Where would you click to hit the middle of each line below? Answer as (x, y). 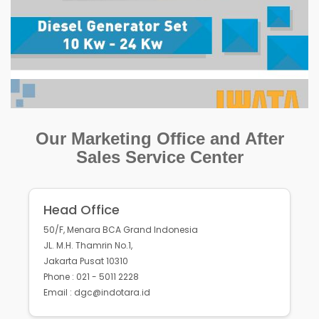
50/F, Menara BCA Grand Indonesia (121, 230)
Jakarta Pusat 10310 (86, 261)
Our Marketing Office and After (159, 139)
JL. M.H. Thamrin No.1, (88, 246)
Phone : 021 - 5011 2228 (91, 277)
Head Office (82, 210)
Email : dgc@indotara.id (97, 293)
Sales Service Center (159, 157)
